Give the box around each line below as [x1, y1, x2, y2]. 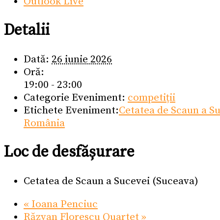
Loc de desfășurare [4, 142, 135, 163]
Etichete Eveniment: [24, 104, 119, 117]
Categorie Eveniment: [24, 91, 125, 105]
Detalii [4, 20, 50, 40]
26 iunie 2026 [52, 53, 112, 66]
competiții [128, 91, 175, 105]
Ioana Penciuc [29, 198, 98, 211]
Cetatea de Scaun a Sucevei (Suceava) [24, 175, 198, 188]
